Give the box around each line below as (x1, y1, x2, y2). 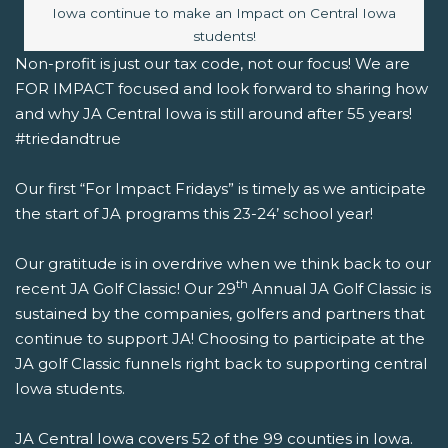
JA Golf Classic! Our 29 (70, 278, 236, 298)
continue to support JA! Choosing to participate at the (15, 328, 425, 348)
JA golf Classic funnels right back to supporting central (15, 353, 427, 373)
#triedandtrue (15, 128, 133, 148)
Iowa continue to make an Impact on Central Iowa (52, 4, 396, 21)
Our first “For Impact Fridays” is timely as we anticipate (15, 178, 426, 198)
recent (15, 278, 66, 298)
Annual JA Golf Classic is (248, 278, 431, 298)
